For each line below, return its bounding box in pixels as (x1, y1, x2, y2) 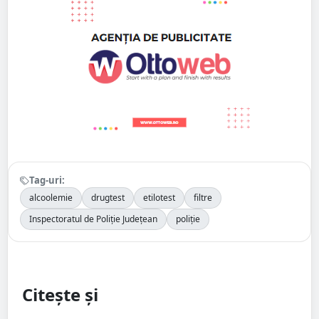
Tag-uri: (29, 174, 65, 187)
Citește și (22, 283, 98, 307)
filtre (194, 192, 212, 204)
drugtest (91, 192, 125, 204)
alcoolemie (29, 192, 73, 204)
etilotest (143, 192, 175, 204)
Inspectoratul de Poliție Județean (29, 213, 157, 226)
